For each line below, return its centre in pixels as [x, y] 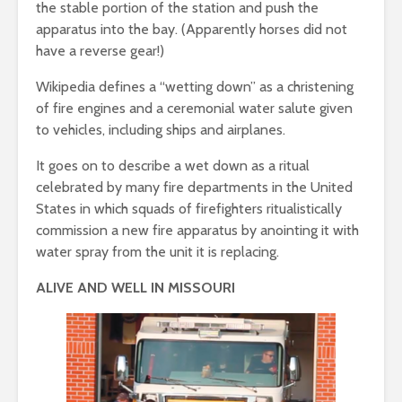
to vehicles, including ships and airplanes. [161, 130]
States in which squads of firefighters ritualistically [189, 209]
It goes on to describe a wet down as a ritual [173, 166]
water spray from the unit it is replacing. [157, 252]
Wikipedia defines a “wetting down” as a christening [195, 87]
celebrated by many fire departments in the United [194, 187]
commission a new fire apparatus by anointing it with [197, 230]
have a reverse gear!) [100, 51]
